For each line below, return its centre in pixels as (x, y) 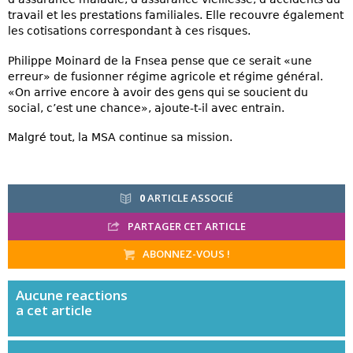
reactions (97, 295)
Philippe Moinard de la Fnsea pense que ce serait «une (160, 60)
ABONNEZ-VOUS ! (185, 254)
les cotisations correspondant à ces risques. (129, 31)
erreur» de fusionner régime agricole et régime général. (165, 76)
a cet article (54, 310)
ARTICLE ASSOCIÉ (189, 197)
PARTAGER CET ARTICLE (185, 226)
